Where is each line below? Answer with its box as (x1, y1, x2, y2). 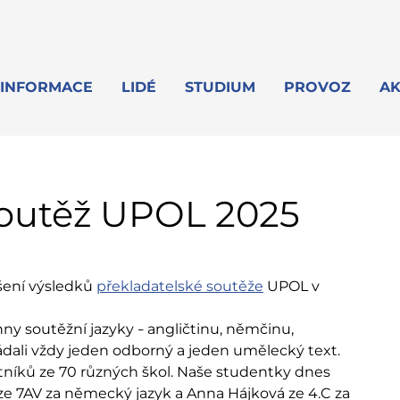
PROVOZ (284, 79, 351, 96)
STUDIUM (185, 79, 255, 96)
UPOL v (263, 278, 320, 295)
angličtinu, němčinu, (144, 321, 294, 337)
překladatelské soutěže (96, 278, 263, 295)
